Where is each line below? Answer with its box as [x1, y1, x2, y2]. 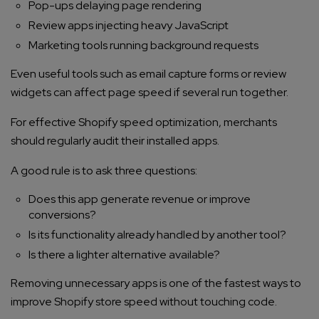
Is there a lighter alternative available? [28, 247, 220, 263]
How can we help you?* [28, 56, 147, 72]
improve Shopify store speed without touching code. [11, 294, 277, 310]
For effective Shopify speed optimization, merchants [11, 115, 277, 130]
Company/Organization [28, 5, 150, 21]
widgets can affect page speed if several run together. [11, 85, 288, 100]
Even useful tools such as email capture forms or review [11, 66, 286, 82]
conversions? [28, 207, 96, 223]
